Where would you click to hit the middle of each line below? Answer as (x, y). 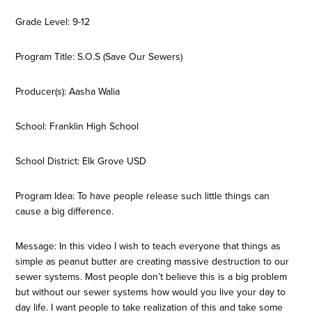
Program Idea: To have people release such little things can (143, 196)
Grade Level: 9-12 (53, 22)
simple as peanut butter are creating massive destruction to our (153, 262)
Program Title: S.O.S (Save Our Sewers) (99, 57)
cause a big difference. (65, 211)
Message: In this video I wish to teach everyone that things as (148, 246)
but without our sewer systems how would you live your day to (151, 292)
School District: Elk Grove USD (81, 161)
